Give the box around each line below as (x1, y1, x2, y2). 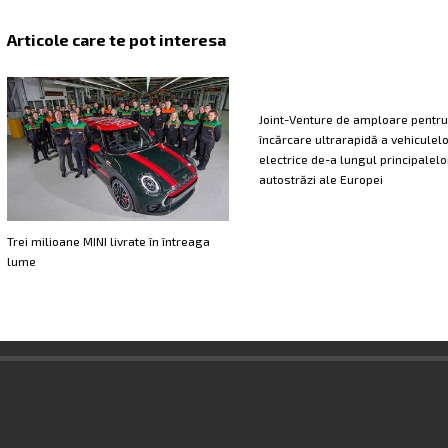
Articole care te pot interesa (6, 29, 226, 49)
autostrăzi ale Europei (259, 171, 383, 186)
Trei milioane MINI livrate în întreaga (6, 234, 210, 249)
